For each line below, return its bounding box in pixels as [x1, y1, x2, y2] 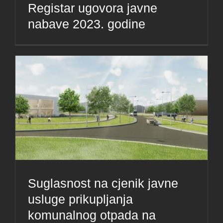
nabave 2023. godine [28, 16, 145, 31]
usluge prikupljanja [28, 192, 133, 207]
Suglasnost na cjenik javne [28, 176, 178, 191]
